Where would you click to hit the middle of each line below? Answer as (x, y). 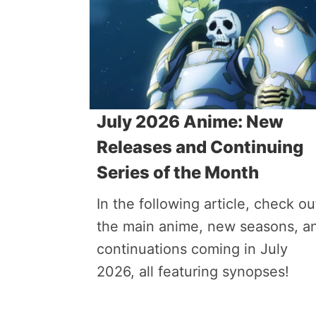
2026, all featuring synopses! (193, 272)
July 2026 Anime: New (190, 122)
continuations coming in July (192, 249)
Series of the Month (178, 172)
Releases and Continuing (200, 147)
